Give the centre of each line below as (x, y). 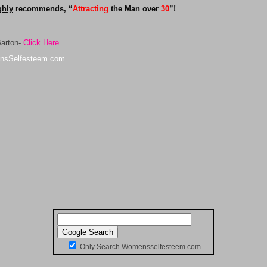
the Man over (135, 9)
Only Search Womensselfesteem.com (139, 247)
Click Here (41, 43)
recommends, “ (43, 9)
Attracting (91, 9)
